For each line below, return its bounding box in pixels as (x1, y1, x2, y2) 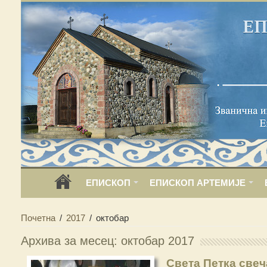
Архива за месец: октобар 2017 (20, 234, 194, 247)
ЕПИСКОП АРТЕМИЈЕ (149, 178, 246, 188)
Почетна (20, 213, 55, 223)
